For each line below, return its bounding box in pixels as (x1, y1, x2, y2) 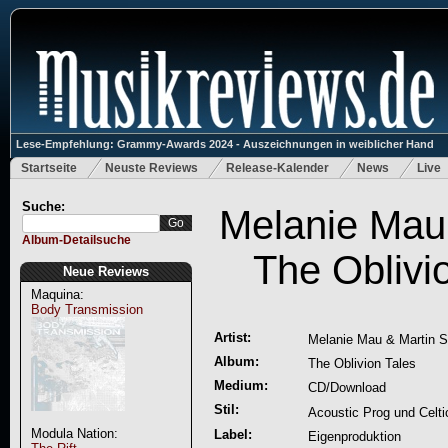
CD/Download (307, 380, 386, 395)
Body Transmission (30, 302, 143, 317)
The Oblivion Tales (307, 356, 416, 371)
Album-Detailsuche (21, 233, 131, 247)
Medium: (213, 378, 268, 393)
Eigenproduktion (307, 429, 401, 444)
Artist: (213, 330, 251, 345)
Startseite (20, 161, 77, 175)
